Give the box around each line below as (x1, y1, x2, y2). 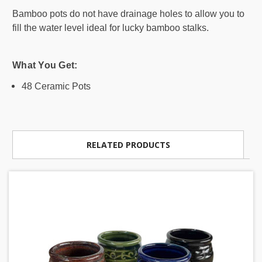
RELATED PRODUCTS (86, 139, 170, 150)
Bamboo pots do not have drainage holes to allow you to (12, 8, 244, 19)
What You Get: (12, 60, 78, 70)
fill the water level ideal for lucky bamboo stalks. (12, 22, 209, 33)
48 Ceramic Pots (22, 81, 91, 91)
